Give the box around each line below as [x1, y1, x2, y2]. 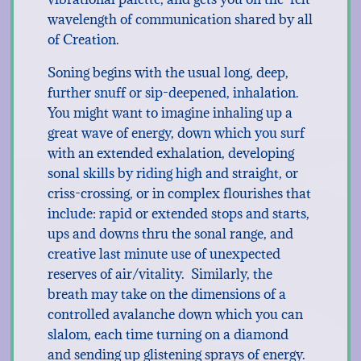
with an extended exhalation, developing [47, 144, 294, 162]
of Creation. [47, 31, 119, 48]
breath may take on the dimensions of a [47, 285, 286, 303]
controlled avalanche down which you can [47, 305, 303, 323]
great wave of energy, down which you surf [47, 124, 305, 142]
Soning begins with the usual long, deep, [47, 64, 288, 81]
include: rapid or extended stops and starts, [47, 205, 309, 222]
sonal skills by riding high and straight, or [47, 164, 298, 182]
